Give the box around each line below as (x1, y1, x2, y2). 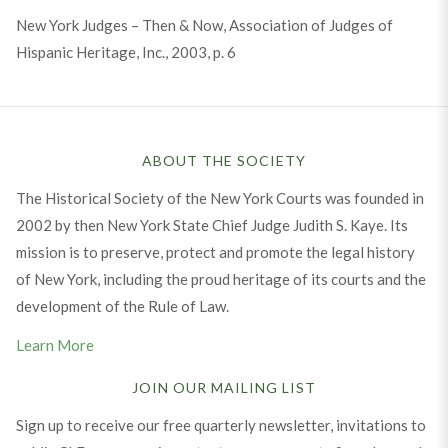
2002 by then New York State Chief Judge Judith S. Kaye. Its (15, 215, 408, 234)
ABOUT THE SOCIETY (142, 151, 306, 169)
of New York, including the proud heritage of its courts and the (15, 269, 426, 288)
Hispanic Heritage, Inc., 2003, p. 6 (15, 42, 236, 61)
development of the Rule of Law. (15, 296, 229, 315)
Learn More (15, 335, 94, 354)
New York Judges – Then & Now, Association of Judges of (15, 15, 393, 34)
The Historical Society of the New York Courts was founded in (15, 188, 424, 207)
